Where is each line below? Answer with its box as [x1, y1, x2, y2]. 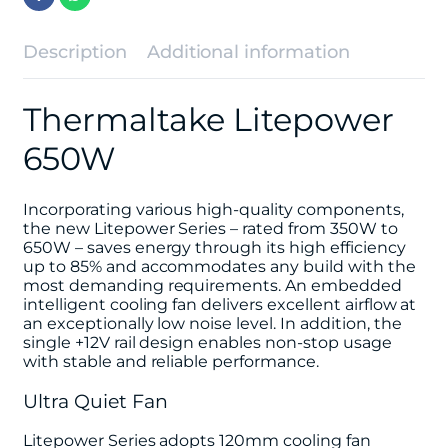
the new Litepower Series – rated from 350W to [23, 218, 398, 238]
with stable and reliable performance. [23, 351, 319, 371]
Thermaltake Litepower [23, 100, 394, 140]
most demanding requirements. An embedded [23, 275, 402, 295]
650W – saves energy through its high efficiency [23, 237, 406, 257]
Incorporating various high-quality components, [23, 199, 404, 219]
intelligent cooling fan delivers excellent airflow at [23, 294, 417, 314]
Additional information [146, 41, 351, 63]
